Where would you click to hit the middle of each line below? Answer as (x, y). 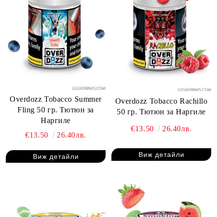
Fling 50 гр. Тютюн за (56, 110)
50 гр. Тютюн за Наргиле (161, 112)
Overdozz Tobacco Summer (56, 99)
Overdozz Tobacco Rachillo (161, 101)
